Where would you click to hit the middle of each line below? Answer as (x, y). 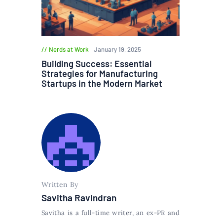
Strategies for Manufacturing (100, 73)
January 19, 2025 (117, 50)
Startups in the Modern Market (102, 83)
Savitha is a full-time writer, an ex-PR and (110, 213)
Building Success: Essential (96, 63)
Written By (60, 185)
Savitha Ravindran (79, 198)
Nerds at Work (69, 50)
